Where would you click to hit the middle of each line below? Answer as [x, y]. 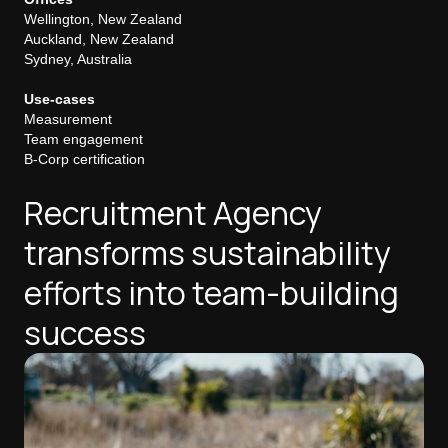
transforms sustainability [207, 253]
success [85, 333]
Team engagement [83, 139]
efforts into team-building [211, 293]
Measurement [68, 119]
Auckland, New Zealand [99, 39]
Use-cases [59, 99]
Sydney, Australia [78, 59]
